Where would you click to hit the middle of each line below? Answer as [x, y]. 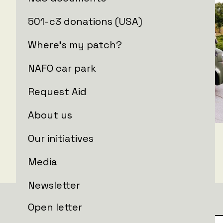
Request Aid [57, 91]
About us [50, 115]
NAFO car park [62, 68]
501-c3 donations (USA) [85, 21]
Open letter [55, 207]
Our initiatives [61, 138]
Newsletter [54, 185]
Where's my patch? [75, 45]
